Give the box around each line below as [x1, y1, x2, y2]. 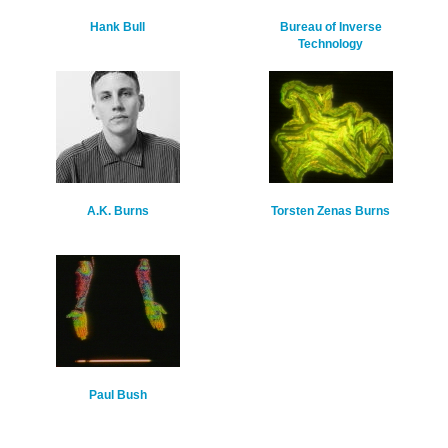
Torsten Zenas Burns [271, 204, 390, 219]
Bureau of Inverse [279, 20, 382, 35]
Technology [298, 37, 363, 52]
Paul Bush [88, 388, 147, 403]
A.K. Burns [86, 204, 149, 219]
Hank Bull [90, 20, 145, 35]
